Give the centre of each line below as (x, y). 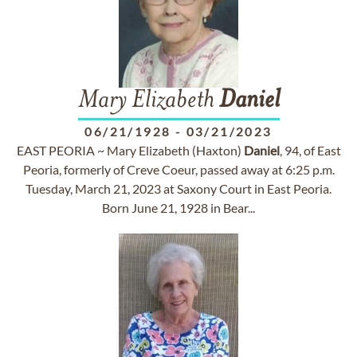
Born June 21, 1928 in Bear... (178, 208)
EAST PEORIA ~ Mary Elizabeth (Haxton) (130, 150)
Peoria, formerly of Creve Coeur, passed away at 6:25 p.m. (178, 169)
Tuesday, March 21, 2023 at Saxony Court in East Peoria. (178, 188)
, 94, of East (310, 150)
